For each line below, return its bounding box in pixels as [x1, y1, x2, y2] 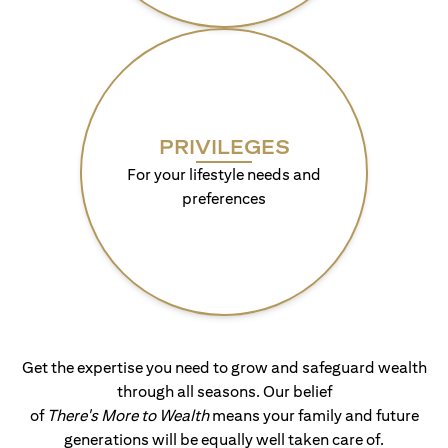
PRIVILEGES [158, 135, 290, 158]
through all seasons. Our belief [116, 382, 332, 401]
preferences [182, 189, 266, 208]
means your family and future [208, 406, 419, 425]
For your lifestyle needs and [127, 165, 321, 184]
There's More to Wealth [46, 406, 209, 425]
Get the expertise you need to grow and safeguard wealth [21, 358, 427, 377]
